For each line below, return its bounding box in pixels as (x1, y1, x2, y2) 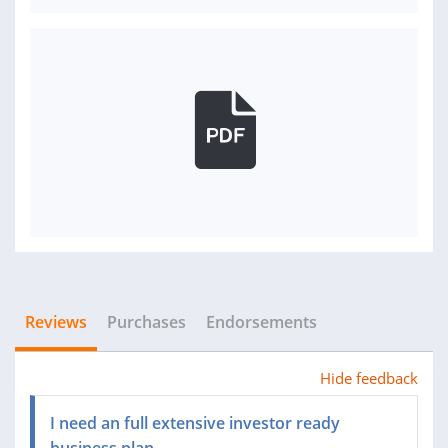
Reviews (25, 311, 87, 333)
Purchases (107, 311, 186, 333)
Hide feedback (320, 368, 418, 388)
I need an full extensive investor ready (50, 412, 340, 434)
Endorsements (206, 311, 317, 333)
